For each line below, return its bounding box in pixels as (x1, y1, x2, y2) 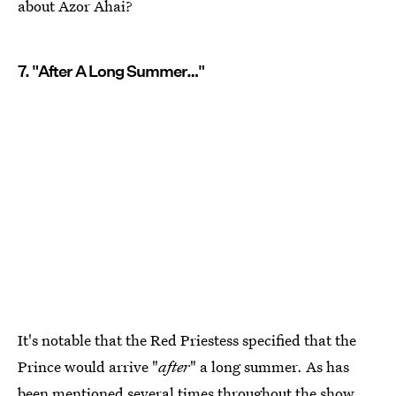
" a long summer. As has (190, 355, 349, 377)
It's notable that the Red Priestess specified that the (18, 329, 356, 350)
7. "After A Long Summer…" (18, 62, 204, 81)
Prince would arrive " (18, 355, 158, 377)
